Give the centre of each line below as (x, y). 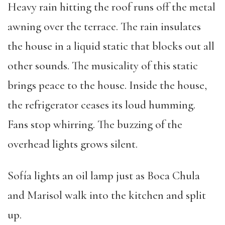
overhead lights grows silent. (73, 144)
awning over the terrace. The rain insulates (104, 27)
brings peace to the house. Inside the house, (107, 85)
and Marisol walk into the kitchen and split (107, 195)
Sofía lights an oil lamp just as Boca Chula (104, 176)
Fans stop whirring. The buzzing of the (95, 125)
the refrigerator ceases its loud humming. (101, 105)
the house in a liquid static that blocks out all (111, 46)
